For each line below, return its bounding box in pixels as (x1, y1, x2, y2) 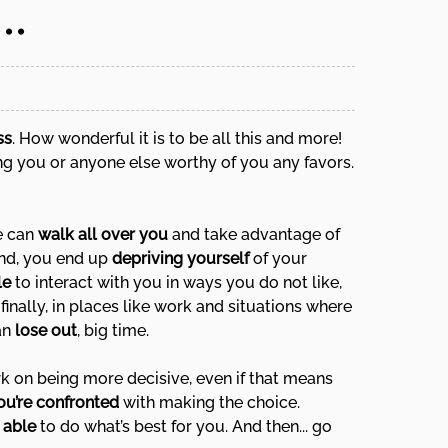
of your (249, 249, 307, 268)
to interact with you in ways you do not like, (11, 273, 342, 292)
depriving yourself (112, 249, 249, 268)
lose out (15, 321, 77, 340)
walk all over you (38, 225, 168, 244)
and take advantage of (168, 225, 340, 244)
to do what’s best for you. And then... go (36, 417, 332, 436)
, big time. (77, 321, 149, 340)
